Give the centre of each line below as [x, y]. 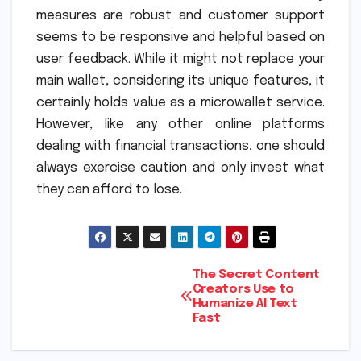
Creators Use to [243, 289]
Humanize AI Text [245, 303]
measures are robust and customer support [180, 15]
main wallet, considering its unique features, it [180, 81]
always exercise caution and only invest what [180, 168]
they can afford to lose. [109, 189]
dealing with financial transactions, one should [180, 146]
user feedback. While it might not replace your [180, 59]
